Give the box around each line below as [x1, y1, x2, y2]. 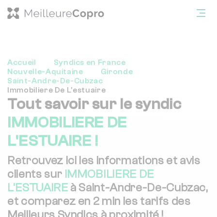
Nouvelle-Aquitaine [7, 67, 83, 76]
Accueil [7, 58, 36, 67]
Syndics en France [53, 58, 126, 67]
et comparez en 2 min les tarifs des [7, 195, 191, 208]
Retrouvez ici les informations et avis [7, 154, 201, 167]
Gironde [100, 67, 133, 76]
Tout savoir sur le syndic [7, 95, 182, 113]
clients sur [7, 168, 64, 181]
